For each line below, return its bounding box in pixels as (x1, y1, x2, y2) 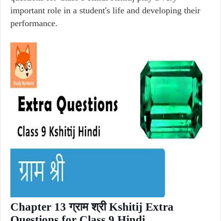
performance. (10, 18, 58, 28)
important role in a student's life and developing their (10, 5, 200, 15)
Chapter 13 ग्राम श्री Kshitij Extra (10, 201, 174, 213)
